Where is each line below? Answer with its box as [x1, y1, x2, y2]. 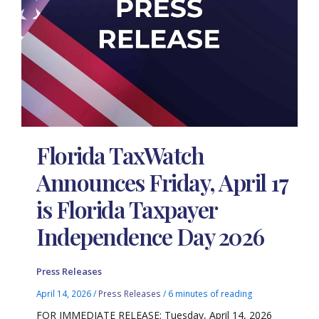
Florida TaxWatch [36, 140, 204, 171]
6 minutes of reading [168, 287, 253, 299]
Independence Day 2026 [36, 221, 264, 252]
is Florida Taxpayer [36, 194, 217, 225]
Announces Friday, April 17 [36, 167, 288, 198]
